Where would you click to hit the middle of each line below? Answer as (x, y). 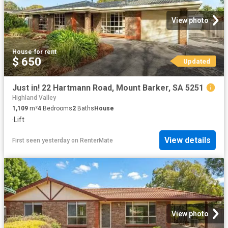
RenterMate (96, 140)
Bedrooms (57, 108)
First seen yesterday (41, 140)
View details (188, 140)
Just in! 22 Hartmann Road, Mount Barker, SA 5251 (108, 88)
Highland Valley (34, 97)
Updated (196, 61)
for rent (45, 52)
